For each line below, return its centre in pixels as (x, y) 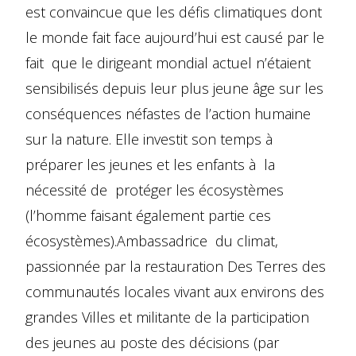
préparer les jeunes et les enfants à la (150, 164)
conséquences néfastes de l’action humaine (168, 113)
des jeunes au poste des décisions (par (152, 342)
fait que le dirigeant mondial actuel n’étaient (168, 62)
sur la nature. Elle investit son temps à (149, 139)
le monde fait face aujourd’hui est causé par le (175, 37)
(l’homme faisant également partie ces (148, 215)
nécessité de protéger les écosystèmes (155, 190)
